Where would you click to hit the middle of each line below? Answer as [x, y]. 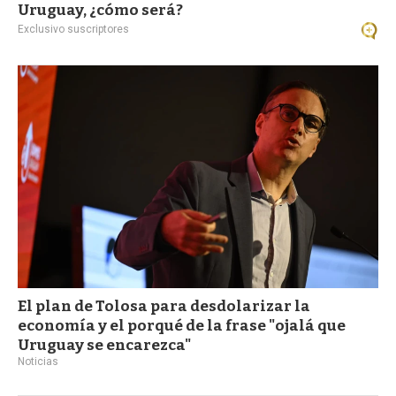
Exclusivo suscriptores [73, 29]
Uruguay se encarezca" [104, 345]
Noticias [38, 361]
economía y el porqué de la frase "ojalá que [182, 325]
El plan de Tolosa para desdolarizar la [164, 306]
